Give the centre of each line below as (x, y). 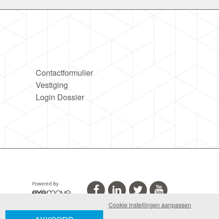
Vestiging (52, 85)
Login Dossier (60, 97)
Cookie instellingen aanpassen (150, 205)
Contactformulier (64, 73)
